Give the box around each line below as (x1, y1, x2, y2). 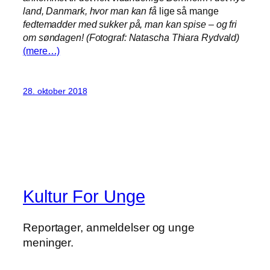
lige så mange (159, 5, 219, 17)
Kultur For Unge (23, 186, 145, 206)
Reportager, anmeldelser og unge (23, 221, 195, 234)
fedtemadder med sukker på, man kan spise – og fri (23, 19, 237, 30)
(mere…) (23, 45, 60, 57)
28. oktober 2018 (23, 86, 87, 96)
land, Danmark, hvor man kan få (23, 5, 159, 17)
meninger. (23, 236, 74, 250)
